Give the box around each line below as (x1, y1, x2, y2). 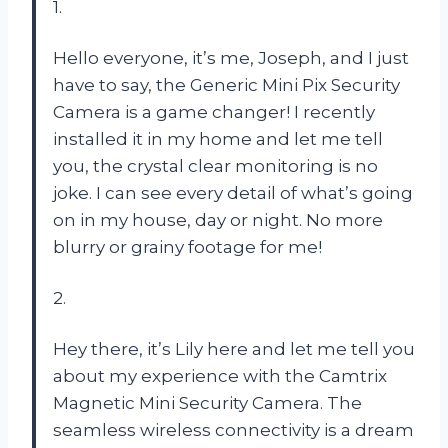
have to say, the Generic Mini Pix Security (53, 74, 400, 95)
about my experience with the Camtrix (53, 365, 387, 386)
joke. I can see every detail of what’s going (53, 182, 413, 203)
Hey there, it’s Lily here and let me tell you (53, 338, 415, 359)
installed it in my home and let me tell (53, 128, 383, 149)
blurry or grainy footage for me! (53, 236, 322, 257)
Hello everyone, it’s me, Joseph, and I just (53, 47, 409, 68)
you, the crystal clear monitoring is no (53, 155, 378, 176)
